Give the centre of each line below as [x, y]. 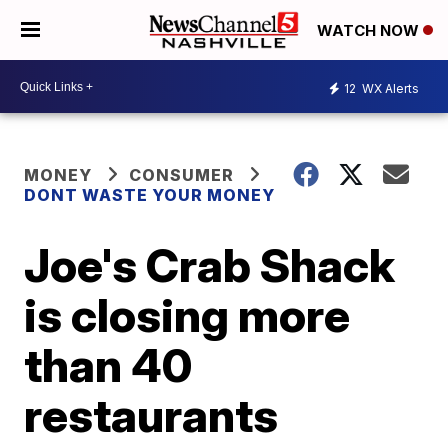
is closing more [187, 315]
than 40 [108, 365]
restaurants [151, 415]
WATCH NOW [370, 31]
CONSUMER [182, 175]
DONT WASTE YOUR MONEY [150, 195]
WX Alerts [389, 88]
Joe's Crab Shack [210, 265]
